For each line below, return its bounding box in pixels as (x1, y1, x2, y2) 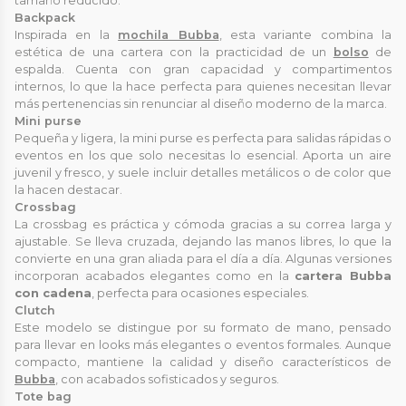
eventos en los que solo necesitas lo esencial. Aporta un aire (14, 148, 391, 162)
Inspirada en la (14, 27, 119, 42)
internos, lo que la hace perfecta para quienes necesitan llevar (14, 79, 391, 93)
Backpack (14, 10, 75, 24)
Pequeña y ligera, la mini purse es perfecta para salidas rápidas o (14, 130, 391, 145)
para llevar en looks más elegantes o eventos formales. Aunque (14, 337, 391, 352)
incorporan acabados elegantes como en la (14, 268, 295, 283)
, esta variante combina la (218, 27, 391, 42)
